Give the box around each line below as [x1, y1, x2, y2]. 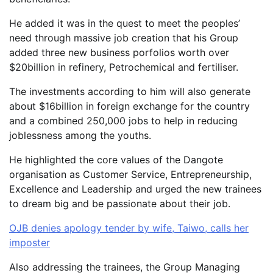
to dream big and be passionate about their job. [9, 197, 230, 210]
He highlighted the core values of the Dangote [9, 154, 223, 166]
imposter [9, 236, 50, 249]
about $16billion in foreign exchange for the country [9, 100, 250, 113]
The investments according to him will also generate [9, 85, 250, 98]
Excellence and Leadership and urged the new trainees [9, 183, 261, 196]
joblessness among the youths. [9, 129, 151, 142]
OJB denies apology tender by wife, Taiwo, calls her [9, 222, 249, 235]
